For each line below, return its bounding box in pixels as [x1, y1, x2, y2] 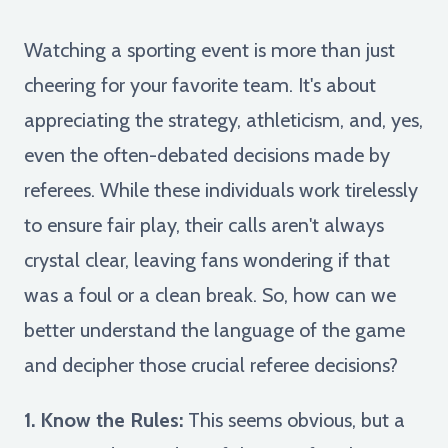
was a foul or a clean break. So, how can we [24, 282, 396, 307]
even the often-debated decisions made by [24, 142, 390, 167]
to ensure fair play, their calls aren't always [24, 212, 384, 237]
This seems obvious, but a [183, 407, 405, 432]
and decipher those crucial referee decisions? [24, 352, 398, 377]
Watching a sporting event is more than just [24, 37, 395, 62]
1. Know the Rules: [24, 407, 183, 432]
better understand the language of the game [24, 317, 405, 342]
